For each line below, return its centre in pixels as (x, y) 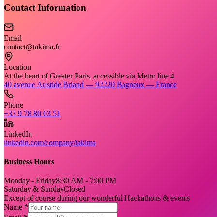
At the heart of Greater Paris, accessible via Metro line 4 (89, 76)
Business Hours (29, 162)
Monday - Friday (30, 181)
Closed (75, 189)
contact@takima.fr (32, 46)
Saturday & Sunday (34, 189)
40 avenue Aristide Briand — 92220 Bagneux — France (90, 84)
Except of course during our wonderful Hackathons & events (97, 198)
